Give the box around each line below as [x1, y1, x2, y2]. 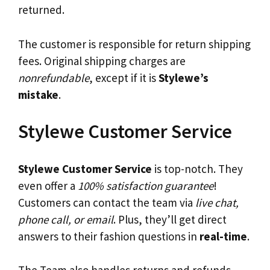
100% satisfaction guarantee [78, 178, 213, 193]
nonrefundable [18, 70, 89, 85]
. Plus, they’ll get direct [113, 212, 227, 227]
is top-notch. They [152, 161, 243, 176]
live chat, [195, 195, 239, 210]
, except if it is [89, 70, 159, 85]
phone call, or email [18, 212, 113, 227]
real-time [199, 228, 247, 243]
